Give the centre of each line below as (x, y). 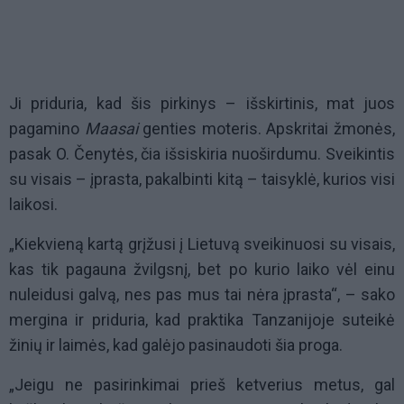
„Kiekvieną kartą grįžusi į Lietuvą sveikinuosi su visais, (202, 244)
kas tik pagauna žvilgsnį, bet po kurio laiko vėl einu (202, 270)
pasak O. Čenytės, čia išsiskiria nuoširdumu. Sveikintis (202, 154)
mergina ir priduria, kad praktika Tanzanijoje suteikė (202, 320)
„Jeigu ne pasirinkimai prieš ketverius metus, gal (202, 385)
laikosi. (33, 205)
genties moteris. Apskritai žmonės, (266, 129)
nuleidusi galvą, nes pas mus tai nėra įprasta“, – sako (202, 295)
